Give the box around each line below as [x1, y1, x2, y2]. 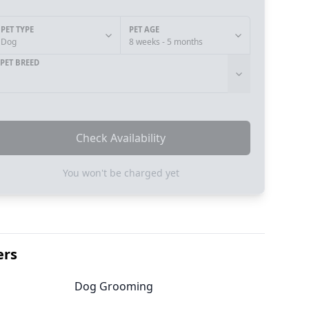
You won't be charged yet [62, 166, 179, 179]
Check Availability [76, 130, 166, 146]
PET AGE [129, 24, 160, 34]
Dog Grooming [74, 279, 153, 294]
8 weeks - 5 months [129, 36, 203, 48]
